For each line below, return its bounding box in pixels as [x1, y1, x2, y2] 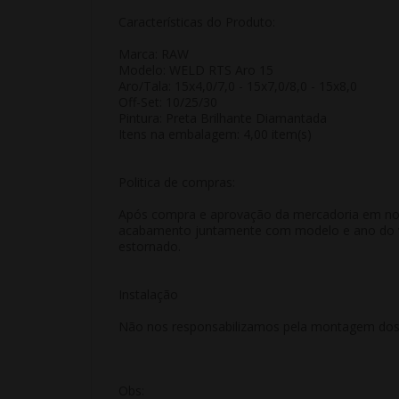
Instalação [118, 285, 178, 303]
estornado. [118, 237, 181, 255]
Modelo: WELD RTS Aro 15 [118, 61, 273, 78]
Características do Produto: [118, 12, 275, 30]
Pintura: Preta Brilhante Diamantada [118, 109, 327, 126]
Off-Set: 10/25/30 [118, 93, 217, 110]
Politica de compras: [118, 173, 235, 191]
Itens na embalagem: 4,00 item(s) [118, 125, 312, 142]
